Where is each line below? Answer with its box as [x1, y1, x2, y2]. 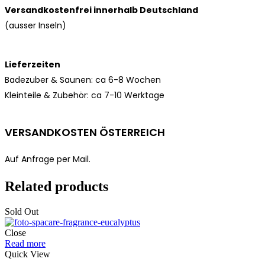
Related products [5, 178, 108, 194]
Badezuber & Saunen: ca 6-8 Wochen [5, 73, 161, 86]
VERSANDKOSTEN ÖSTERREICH [5, 124, 165, 140]
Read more [5, 238, 46, 248]
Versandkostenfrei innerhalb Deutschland [5, 4, 198, 16]
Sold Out [5, 206, 38, 216]
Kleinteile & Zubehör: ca [5, 89, 104, 101]
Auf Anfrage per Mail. [5, 153, 91, 165]
